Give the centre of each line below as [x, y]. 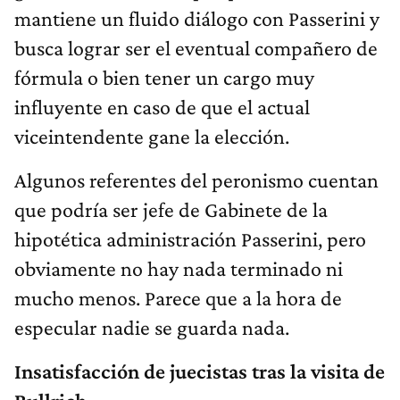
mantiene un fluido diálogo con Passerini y [197, 19]
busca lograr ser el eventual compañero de [196, 48]
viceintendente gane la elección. [152, 137]
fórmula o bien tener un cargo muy [164, 78]
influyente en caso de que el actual [162, 107]
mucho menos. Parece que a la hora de [178, 298]
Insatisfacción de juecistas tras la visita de [200, 371]
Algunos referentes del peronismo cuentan [196, 180]
